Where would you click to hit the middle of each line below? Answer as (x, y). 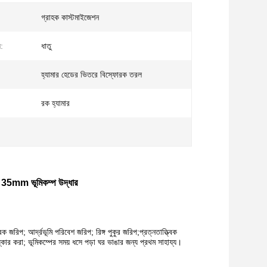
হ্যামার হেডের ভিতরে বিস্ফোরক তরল (91, 74)
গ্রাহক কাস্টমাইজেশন (70, 17)
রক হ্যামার (55, 103)
